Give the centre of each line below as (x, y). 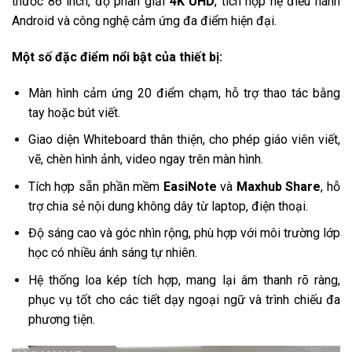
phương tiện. (61, 320)
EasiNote (190, 186)
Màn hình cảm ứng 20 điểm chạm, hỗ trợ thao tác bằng (184, 93)
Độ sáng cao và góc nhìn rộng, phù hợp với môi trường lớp (184, 233)
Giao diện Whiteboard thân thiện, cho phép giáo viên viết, (184, 140)
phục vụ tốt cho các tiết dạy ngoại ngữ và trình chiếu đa (184, 300)
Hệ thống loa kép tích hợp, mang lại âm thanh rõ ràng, (184, 280)
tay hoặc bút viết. (74, 112)
